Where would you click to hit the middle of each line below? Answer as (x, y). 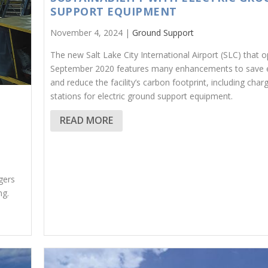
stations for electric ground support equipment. (142, 96)
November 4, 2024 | (92, 32)
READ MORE (87, 121)
